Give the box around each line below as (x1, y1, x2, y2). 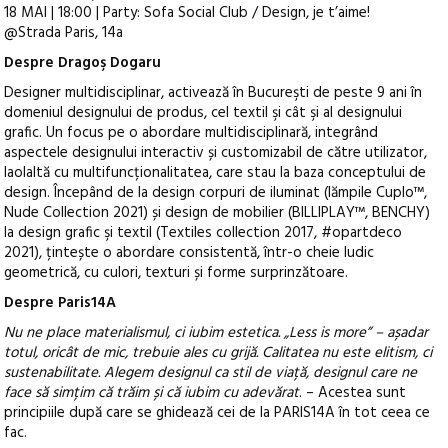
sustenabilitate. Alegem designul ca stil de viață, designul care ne (4, 361, 418, 386)
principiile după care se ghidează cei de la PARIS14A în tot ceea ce (4, 401, 431, 426)
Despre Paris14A (4, 291, 117, 316)
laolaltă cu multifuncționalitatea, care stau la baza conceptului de (4, 161, 427, 186)
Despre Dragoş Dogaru (4, 51, 162, 76)
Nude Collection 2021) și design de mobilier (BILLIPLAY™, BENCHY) (4, 201, 431, 226)
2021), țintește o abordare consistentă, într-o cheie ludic (4, 241, 375, 266)
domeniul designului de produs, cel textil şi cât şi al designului (4, 101, 403, 126)
